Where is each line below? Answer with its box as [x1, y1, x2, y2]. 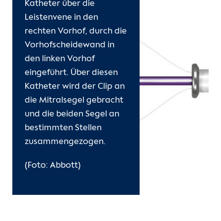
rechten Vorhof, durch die [25, 27, 127, 36]
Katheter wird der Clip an [25, 82, 125, 91]
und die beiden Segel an [25, 110, 119, 119]
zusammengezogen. [25, 137, 106, 147]
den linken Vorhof [25, 54, 95, 64]
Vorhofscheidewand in [25, 40, 114, 50]
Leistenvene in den [25, 13, 98, 22]
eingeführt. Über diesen [25, 68, 118, 77]
